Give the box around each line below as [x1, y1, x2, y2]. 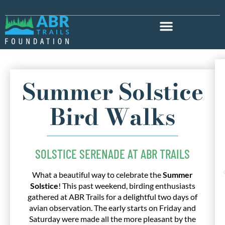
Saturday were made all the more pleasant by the [29, 214, 196, 224]
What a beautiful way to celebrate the [32, 170, 163, 180]
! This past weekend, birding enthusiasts [58, 181, 195, 191]
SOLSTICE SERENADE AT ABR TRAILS [35, 146, 190, 162]
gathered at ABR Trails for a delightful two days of [28, 192, 197, 202]
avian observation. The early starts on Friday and [29, 203, 196, 213]
